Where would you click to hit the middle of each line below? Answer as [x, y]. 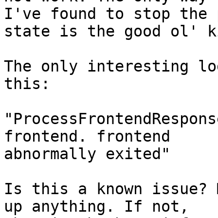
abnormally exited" [87, 154]
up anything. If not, [96, 207]
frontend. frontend [87, 136]
